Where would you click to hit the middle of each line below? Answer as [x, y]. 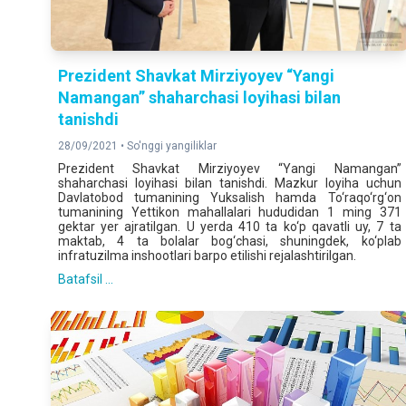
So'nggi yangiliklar [172, 145]
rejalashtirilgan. [313, 255]
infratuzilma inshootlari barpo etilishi [164, 255]
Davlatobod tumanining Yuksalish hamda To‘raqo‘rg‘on [230, 197]
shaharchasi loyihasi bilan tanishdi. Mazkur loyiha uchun [230, 183]
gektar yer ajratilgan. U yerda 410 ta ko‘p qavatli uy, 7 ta [230, 226]
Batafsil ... [86, 279]
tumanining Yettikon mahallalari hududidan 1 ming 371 [230, 212]
